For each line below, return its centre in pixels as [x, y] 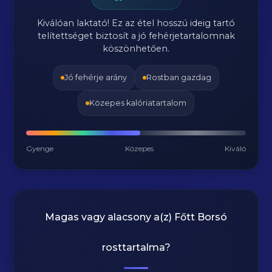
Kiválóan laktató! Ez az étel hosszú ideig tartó [136, 23]
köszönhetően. [136, 49]
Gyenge [40, 148]
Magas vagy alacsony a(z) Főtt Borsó [136, 217]
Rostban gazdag [179, 77]
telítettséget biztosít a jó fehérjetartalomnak [136, 36]
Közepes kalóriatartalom [138, 103]
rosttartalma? [136, 247]
